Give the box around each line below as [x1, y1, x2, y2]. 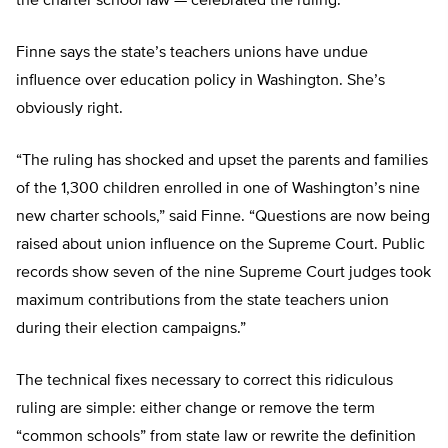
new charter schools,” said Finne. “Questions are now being [16, 209, 430, 226]
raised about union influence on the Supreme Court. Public [16, 237, 425, 254]
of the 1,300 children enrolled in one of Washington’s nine [16, 181, 420, 198]
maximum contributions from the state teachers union [16, 293, 389, 310]
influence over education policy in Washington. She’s [16, 73, 385, 90]
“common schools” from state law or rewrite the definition [16, 429, 416, 446]
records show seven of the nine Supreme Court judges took [16, 265, 431, 282]
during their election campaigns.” [16, 321, 246, 338]
